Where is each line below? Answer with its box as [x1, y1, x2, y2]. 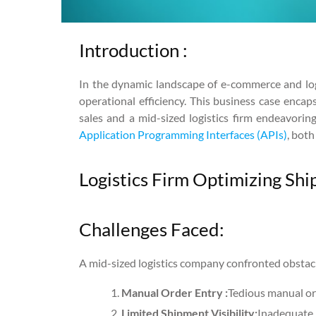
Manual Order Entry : [121, 286, 228, 300]
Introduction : [79, 39, 188, 62]
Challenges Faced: [79, 218, 224, 241]
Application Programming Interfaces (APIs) [79, 128, 287, 142]
